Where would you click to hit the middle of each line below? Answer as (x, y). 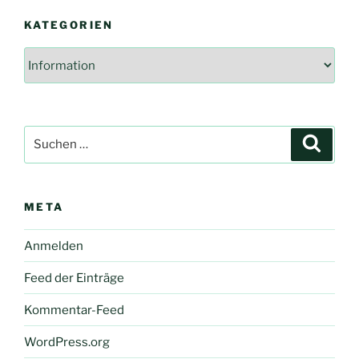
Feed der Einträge (74, 278)
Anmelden (54, 246)
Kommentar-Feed (74, 310)
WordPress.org (67, 342)
